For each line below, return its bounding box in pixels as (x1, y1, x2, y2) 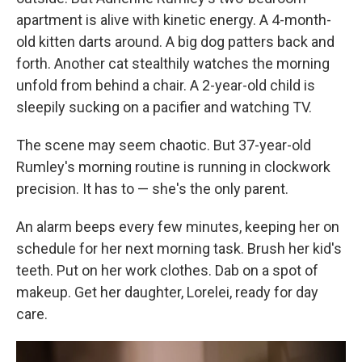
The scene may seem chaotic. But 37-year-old (16, 137, 311, 154)
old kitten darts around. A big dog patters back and (16, 33, 335, 50)
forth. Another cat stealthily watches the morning (16, 55, 330, 72)
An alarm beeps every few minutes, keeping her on (16, 218, 339, 235)
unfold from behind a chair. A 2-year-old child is (16, 77, 315, 94)
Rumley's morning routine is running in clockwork (16, 158, 330, 175)
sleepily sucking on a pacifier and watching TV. (16, 99, 312, 116)
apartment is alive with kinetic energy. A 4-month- (16, 11, 331, 28)
